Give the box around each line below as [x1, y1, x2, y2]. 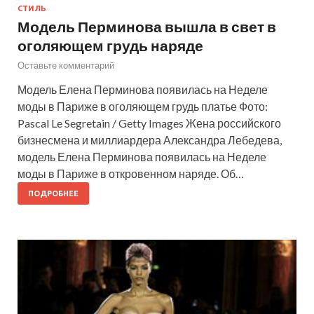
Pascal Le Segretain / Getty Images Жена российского [18, 116, 281, 130]
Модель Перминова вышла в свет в [18, 17, 276, 35]
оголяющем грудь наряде [18, 36, 203, 54]
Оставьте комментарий [18, 59, 114, 71]
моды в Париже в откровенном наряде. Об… [18, 166, 244, 180]
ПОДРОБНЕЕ [28, 189, 78, 198]
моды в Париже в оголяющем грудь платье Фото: [18, 99, 268, 113]
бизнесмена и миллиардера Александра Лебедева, [18, 132, 282, 146]
